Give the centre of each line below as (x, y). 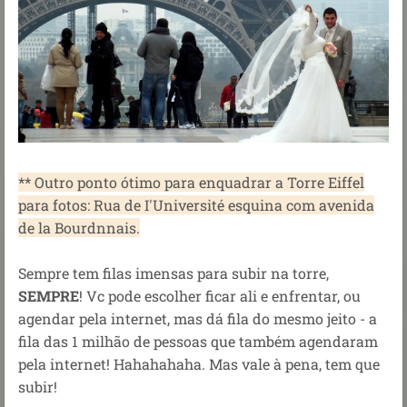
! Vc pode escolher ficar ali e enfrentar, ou (220, 296)
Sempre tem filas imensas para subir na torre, (174, 273)
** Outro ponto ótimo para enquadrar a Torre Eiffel (191, 183)
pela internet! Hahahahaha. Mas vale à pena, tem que (199, 364)
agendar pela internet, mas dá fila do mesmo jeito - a (198, 319)
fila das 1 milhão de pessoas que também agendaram (198, 342)
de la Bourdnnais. (79, 228)
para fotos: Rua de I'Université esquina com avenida (196, 205)
